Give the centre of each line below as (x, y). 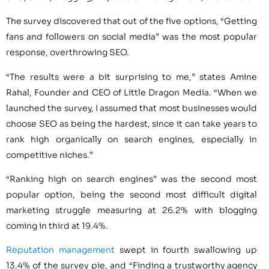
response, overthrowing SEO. (68, 53)
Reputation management (60, 250)
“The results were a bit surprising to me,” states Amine (131, 77)
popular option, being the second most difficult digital (131, 195)
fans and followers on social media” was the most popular (131, 37)
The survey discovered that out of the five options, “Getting (131, 21)
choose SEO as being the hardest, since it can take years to (131, 123)
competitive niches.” (50, 155)
